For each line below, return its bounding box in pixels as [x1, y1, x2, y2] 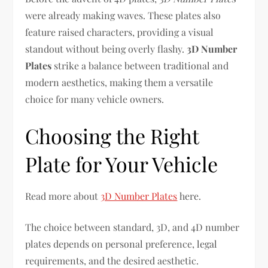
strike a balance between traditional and [51, 59, 229, 72]
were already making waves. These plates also [25, 9, 221, 22]
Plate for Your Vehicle [25, 150, 218, 178]
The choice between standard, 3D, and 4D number [25, 221, 240, 233]
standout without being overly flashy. [25, 42, 187, 55]
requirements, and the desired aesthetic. [25, 254, 199, 267]
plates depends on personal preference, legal [25, 237, 218, 250]
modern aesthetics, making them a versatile [25, 76, 214, 89]
